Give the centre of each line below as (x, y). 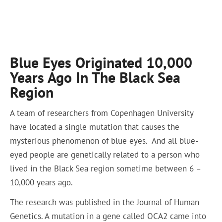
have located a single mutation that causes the (95, 127)
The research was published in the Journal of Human (105, 202)
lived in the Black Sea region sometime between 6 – (106, 168)
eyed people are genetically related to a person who (105, 154)
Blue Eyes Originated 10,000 (101, 62)
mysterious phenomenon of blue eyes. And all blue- (104, 140)
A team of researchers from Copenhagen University (102, 113)
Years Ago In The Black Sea (95, 77)
